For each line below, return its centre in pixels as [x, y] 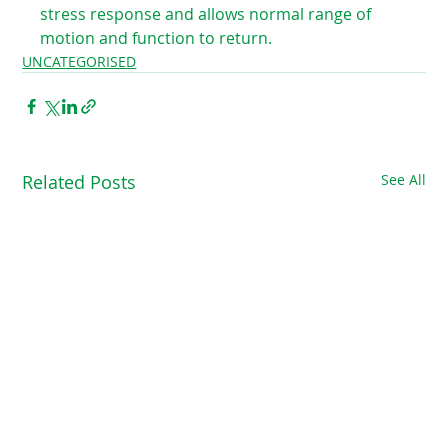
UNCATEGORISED [79, 61]
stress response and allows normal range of [208, 14]
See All [403, 179]
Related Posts [79, 182]
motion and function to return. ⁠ [160, 38]
